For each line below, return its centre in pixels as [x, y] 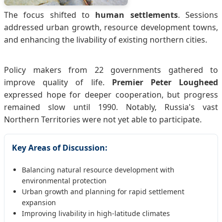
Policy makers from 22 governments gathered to [111, 70]
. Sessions [198, 15]
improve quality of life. [58, 82]
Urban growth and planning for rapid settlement [103, 192]
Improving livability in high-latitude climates [96, 214]
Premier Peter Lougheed [165, 82]
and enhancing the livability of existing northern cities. [106, 39]
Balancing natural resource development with [98, 170]
